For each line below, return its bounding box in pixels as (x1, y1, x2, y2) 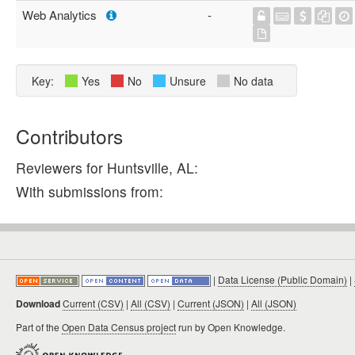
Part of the (16, 320, 62, 334)
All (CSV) (131, 296, 170, 310)
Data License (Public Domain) (218, 273, 347, 286)
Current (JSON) (177, 296, 244, 310)
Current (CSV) (63, 296, 124, 310)
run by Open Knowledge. (176, 320, 285, 334)
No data (234, 73, 273, 89)
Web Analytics (22, 6, 106, 23)
